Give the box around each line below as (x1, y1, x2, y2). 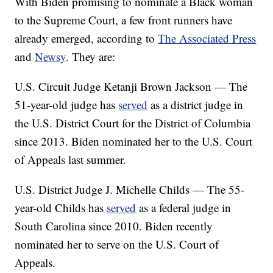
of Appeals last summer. (15, 151, 127, 167)
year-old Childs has (15, 199, 107, 215)
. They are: (66, 48, 116, 64)
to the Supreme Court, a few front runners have (15, 12, 233, 27)
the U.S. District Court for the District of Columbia (15, 115, 251, 130)
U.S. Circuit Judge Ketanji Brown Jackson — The (15, 78, 248, 94)
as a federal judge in (136, 199, 232, 215)
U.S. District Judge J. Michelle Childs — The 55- (15, 181, 245, 197)
